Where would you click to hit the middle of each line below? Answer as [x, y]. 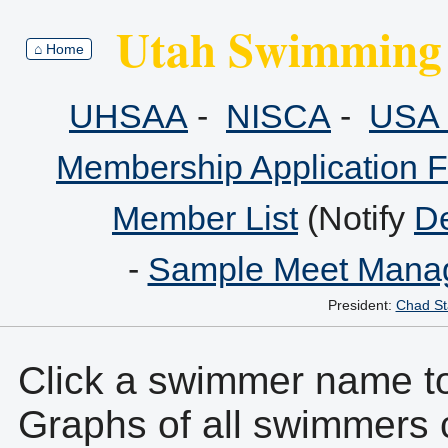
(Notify [356, 218]
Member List [205, 218]
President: [361, 305]
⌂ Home [59, 48]
